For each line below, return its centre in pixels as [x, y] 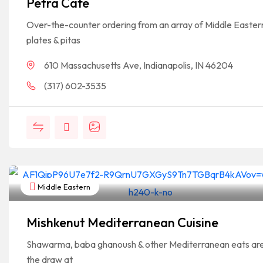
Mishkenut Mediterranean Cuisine [122, 222]
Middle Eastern [63, 187]
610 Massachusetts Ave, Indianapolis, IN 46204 [139, 65]
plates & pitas [53, 40]
